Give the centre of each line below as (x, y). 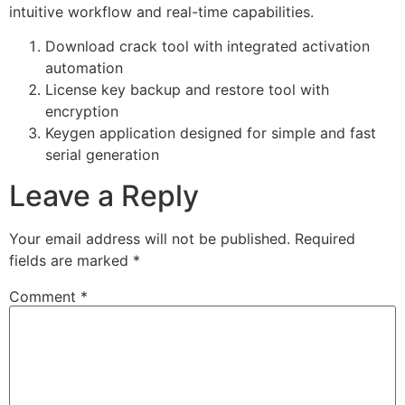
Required (325, 238)
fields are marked (71, 260)
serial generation (102, 155)
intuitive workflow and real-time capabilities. (161, 12)
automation (84, 68)
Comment (45, 296)
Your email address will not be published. (150, 238)
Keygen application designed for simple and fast (211, 133)
